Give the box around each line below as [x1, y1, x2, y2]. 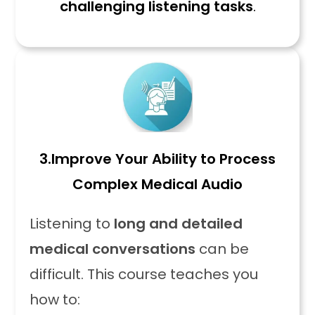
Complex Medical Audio [72, 174, 243, 194]
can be [195, 239, 250, 259]
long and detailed [114, 214, 243, 233]
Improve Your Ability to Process [51, 149, 276, 169]
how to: [30, 290, 81, 309]
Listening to [30, 214, 115, 233]
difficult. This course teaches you [30, 264, 259, 284]
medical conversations [30, 239, 196, 259]
